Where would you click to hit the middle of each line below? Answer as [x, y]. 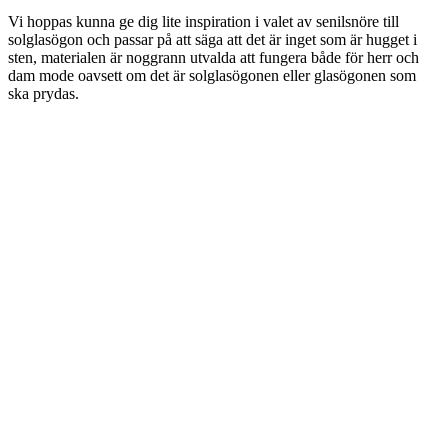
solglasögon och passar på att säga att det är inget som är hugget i [212, 39]
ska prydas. [43, 93]
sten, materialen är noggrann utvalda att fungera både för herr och [213, 57]
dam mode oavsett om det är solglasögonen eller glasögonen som [212, 75]
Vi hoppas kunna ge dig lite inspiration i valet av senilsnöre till [203, 21]
